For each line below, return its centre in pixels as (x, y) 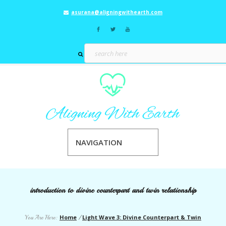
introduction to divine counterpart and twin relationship (113, 190)
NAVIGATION (99, 142)
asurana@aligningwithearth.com (117, 12)
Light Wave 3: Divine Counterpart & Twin (142, 217)
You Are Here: (41, 217)
